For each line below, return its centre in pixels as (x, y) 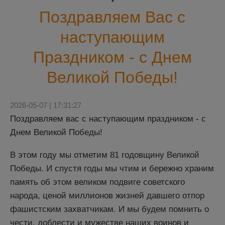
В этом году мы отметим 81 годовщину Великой (105, 155)
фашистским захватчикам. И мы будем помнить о (109, 209)
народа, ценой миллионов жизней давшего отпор (107, 195)
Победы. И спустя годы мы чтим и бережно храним (112, 168)
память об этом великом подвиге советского (97, 182)
